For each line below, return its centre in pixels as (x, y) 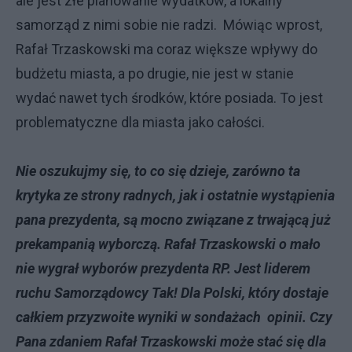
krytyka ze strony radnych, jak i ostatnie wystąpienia (175, 195)
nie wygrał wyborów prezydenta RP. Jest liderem (163, 268)
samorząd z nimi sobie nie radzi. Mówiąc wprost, (169, 25)
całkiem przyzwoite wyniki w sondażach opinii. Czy (174, 317)
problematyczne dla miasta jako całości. (140, 122)
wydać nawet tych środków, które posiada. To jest (169, 98)
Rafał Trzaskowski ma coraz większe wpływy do (167, 49)
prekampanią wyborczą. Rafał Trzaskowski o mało (168, 244)
